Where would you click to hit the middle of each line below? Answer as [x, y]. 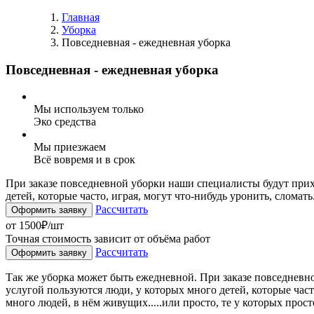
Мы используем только [89, 109]
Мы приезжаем [70, 147]
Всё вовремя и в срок [84, 160]
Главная [81, 17]
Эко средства [65, 122]
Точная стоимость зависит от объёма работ [108, 239]
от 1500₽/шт [35, 226]
